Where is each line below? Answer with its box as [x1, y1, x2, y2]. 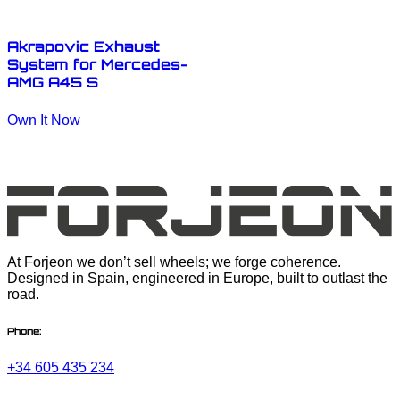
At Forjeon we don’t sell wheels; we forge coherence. [7, 254, 341, 271]
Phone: [7, 325, 42, 338]
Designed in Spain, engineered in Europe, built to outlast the [7, 271, 387, 287]
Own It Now [7, 112, 80, 128]
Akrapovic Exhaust [7, 37, 160, 55]
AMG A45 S [7, 72, 98, 91]
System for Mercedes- [7, 54, 187, 73]
